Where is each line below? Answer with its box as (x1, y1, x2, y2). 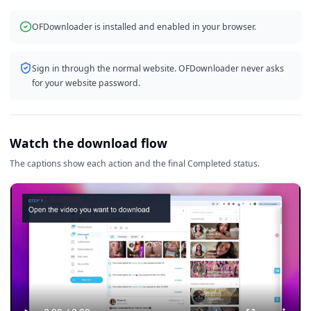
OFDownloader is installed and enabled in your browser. (31, 21, 256, 33)
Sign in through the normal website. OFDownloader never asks (31, 62, 284, 74)
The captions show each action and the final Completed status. (10, 157, 260, 169)
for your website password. (31, 76, 140, 89)
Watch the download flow (10, 134, 167, 151)
